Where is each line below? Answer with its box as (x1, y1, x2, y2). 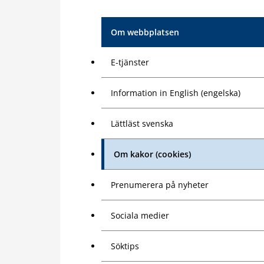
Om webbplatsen (111, 27, 179, 38)
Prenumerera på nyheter (111, 179, 209, 191)
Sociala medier (111, 210, 169, 222)
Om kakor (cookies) (114, 148, 191, 160)
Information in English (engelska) (111, 87, 240, 99)
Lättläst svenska (111, 118, 173, 130)
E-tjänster (111, 57, 149, 68)
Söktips (111, 240, 139, 252)
